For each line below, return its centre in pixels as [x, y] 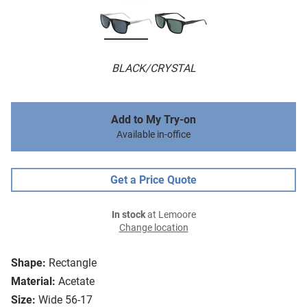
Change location [153, 228]
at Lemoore [170, 215]
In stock [128, 215]
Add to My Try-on [153, 120]
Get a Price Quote [153, 180]
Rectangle [73, 263]
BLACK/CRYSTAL [153, 69]
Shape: [28, 263]
